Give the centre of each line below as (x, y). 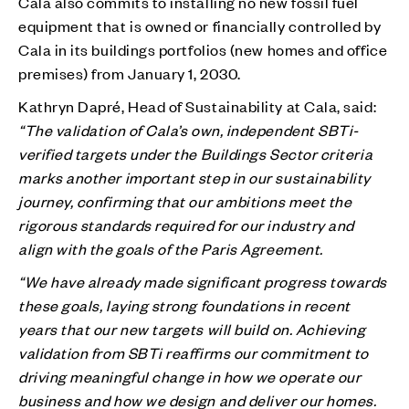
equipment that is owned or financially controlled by (200, 25)
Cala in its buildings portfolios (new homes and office (203, 49)
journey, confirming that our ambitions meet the (185, 200)
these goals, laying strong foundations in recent (184, 304)
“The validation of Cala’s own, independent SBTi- (189, 129)
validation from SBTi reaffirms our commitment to (194, 352)
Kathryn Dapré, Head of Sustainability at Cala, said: (198, 105)
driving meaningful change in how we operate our (190, 376)
